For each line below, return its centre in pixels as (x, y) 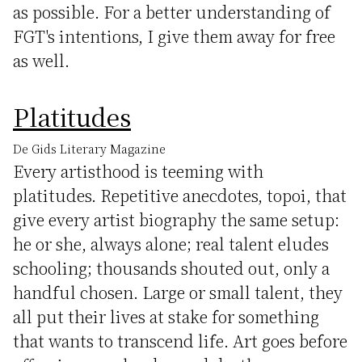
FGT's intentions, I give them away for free (174, 36)
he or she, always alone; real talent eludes (171, 244)
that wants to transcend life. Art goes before (180, 341)
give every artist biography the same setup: (176, 219)
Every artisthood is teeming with (138, 171)
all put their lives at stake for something (166, 316)
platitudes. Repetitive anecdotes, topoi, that (180, 195)
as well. (41, 60)
